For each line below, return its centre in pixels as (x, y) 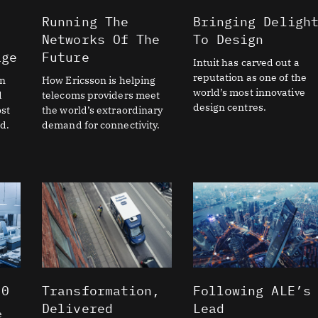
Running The (86, 21)
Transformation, (101, 291)
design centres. (229, 107)
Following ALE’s (252, 291)
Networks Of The (101, 39)
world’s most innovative (249, 92)
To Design (228, 39)
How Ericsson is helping (99, 80)
